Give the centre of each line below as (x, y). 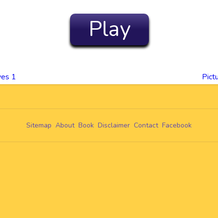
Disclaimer (114, 125)
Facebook (177, 125)
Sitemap (39, 125)
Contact (146, 125)
